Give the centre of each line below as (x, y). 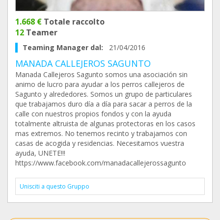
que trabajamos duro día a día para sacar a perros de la (104, 104)
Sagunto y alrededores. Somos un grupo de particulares (104, 94)
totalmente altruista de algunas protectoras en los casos (105, 124)
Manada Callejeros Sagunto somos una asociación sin (101, 74)
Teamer (41, 32)
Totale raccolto (73, 22)
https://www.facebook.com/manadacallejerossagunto (101, 163)
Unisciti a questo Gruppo (55, 186)
